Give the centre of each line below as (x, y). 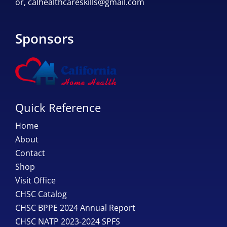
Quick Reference (58, 107)
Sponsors (44, 38)
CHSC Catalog (41, 194)
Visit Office (35, 180)
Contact (30, 153)
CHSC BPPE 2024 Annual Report (75, 208)
